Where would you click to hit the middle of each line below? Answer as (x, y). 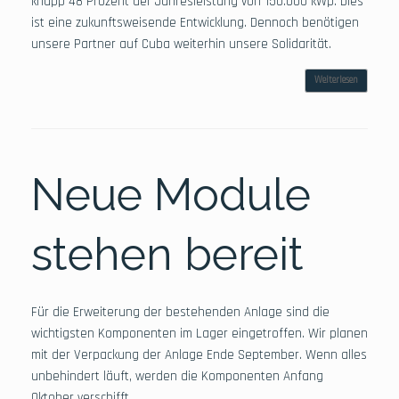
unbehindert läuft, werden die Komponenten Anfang (177, 376)
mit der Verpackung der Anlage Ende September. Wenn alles (199, 354)
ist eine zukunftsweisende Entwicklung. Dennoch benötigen (195, 22)
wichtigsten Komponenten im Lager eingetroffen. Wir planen (199, 333)
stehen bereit (167, 254)
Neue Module (171, 194)
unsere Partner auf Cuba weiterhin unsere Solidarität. (181, 44)
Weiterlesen (336, 80)
